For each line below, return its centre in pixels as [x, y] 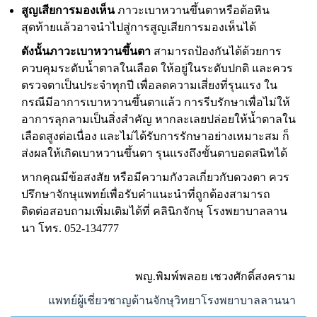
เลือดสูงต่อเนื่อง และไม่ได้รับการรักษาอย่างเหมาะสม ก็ [155, 136]
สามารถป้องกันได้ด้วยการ [218, 51]
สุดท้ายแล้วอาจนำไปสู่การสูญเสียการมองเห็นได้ [139, 27]
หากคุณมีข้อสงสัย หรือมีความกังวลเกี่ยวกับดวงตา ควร [155, 177]
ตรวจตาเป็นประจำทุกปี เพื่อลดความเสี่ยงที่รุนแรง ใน [149, 85]
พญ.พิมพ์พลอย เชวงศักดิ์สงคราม [215, 276]
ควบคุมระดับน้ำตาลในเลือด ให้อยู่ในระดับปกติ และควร [157, 68]
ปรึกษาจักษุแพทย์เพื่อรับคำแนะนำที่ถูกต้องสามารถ [146, 194]
